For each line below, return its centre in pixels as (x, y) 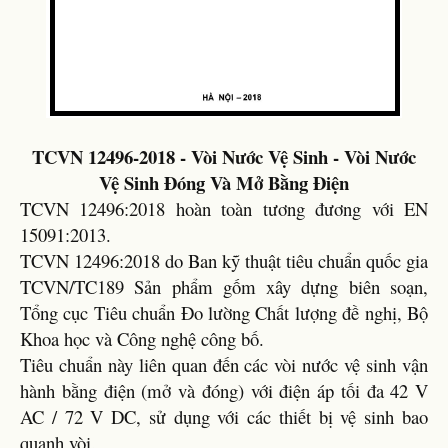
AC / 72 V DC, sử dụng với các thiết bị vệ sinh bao (224, 416)
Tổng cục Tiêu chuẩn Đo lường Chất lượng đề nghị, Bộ (224, 312)
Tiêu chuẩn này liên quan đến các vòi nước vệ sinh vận (224, 364)
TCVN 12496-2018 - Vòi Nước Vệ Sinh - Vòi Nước (224, 156)
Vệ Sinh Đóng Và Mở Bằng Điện (224, 182)
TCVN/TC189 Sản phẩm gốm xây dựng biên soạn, (224, 286)
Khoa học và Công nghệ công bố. (142, 338)
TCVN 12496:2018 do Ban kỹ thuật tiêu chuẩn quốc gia (224, 260)
